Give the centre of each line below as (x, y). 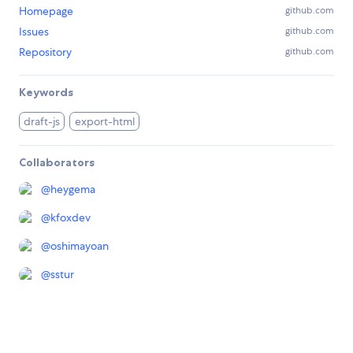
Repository (45, 52)
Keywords (46, 92)
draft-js (42, 121)
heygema (73, 189)
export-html (104, 121)
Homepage (46, 11)
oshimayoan (80, 245)
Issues (34, 31)
